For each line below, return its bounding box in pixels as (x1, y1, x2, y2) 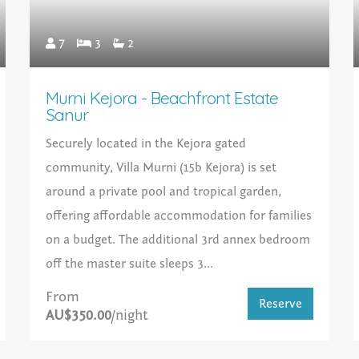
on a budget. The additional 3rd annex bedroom (46, 232, 311, 248)
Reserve (258, 296, 302, 312)
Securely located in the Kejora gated (46, 136, 247, 151)
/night (111, 307, 149, 325)
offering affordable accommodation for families (46, 208, 313, 224)
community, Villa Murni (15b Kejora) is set (46, 160, 277, 175)
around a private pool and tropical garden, (46, 184, 282, 200)
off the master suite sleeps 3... (46, 256, 214, 272)
